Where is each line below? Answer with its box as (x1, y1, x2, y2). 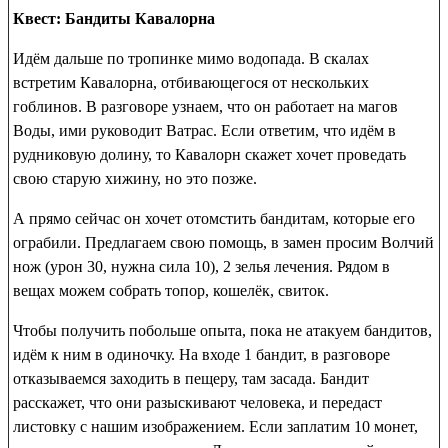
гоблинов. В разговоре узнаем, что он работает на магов (13, 97, 398, 115)
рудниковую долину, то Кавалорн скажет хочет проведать (13, 145, 406, 163)
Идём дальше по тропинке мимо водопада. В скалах (13, 49, 369, 67)
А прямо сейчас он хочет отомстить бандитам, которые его (13, 209, 415, 227)
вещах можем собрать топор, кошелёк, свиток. (13, 281, 329, 299)
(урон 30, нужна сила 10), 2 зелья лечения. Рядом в (41, 257, 390, 275)
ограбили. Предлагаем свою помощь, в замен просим (13, 233, 381, 251)
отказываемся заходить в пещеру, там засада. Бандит (13, 369, 369, 387)
